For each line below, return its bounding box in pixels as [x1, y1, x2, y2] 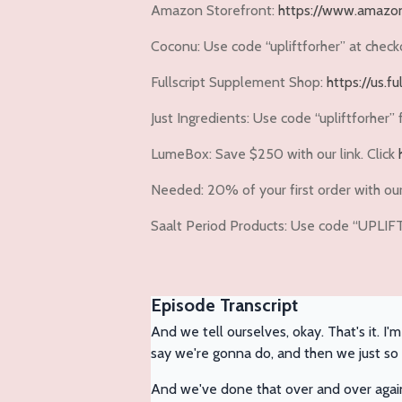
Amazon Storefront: [151, 2, 278, 20]
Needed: [151, 181, 207, 199]
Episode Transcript [151, 294, 298, 317]
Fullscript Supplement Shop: [151, 74, 327, 92]
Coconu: [151, 38, 200, 56]
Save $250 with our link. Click [215, 145, 398, 163]
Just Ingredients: [151, 109, 253, 127]
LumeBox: [151, 145, 215, 163]
